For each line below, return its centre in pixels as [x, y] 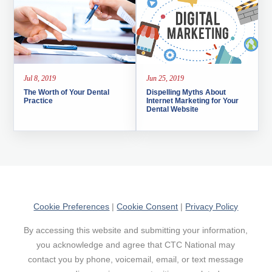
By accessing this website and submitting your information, [136, 230]
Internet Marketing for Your [192, 100]
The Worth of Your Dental [67, 92]
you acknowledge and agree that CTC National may [136, 244]
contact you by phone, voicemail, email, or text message [136, 259]
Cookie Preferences [72, 207]
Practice [39, 100]
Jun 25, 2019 [165, 78]
